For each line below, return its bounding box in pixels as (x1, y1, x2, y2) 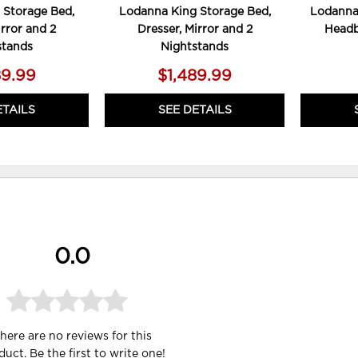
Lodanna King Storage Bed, (118, 6, 271, 18)
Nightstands (161, 42, 229, 54)
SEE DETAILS (157, 105, 232, 117)
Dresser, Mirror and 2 (137, 24, 253, 36)
